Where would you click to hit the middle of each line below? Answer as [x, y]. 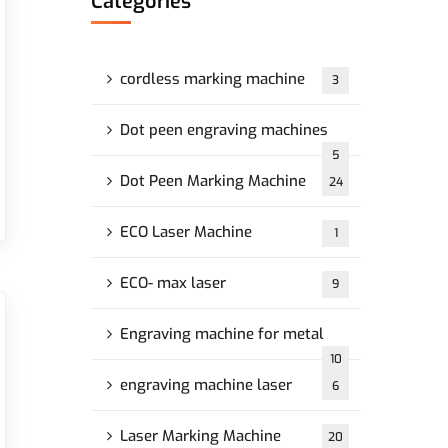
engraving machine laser [206, 385]
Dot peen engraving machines [224, 130]
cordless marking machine [212, 79]
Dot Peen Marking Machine [213, 181]
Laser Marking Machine [200, 436]
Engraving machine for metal [222, 334]
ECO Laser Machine [186, 232]
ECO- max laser [173, 283]
